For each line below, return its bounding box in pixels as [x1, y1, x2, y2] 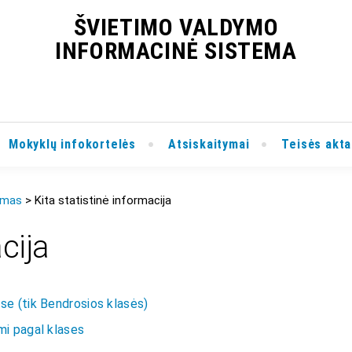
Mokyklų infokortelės [9, 137, 137, 152]
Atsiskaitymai [168, 137, 250, 152]
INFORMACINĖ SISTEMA [55, 37, 297, 64]
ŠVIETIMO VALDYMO [73, 13, 279, 41]
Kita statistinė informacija [35, 193, 171, 207]
